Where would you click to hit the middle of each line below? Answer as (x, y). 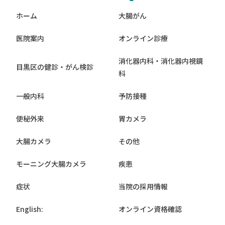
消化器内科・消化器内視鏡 (161, 61)
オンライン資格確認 (150, 209)
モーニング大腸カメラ (51, 163)
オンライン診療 (143, 38)
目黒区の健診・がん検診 (55, 67)
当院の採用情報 (143, 186)
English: (30, 209)
